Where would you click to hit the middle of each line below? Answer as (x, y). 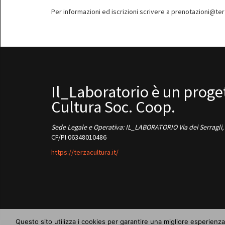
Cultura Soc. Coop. (113, 107)
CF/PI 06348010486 (79, 137)
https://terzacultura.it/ (85, 152)
